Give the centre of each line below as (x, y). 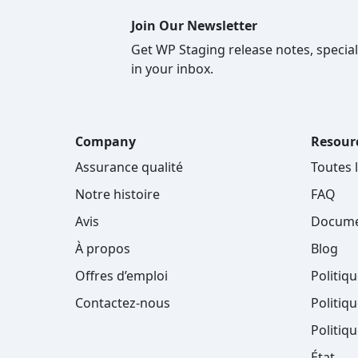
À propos (103, 249)
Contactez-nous (123, 303)
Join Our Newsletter (194, 26)
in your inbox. (172, 69)
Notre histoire (117, 195)
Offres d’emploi (121, 276)
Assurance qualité (129, 167)
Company (105, 142)
